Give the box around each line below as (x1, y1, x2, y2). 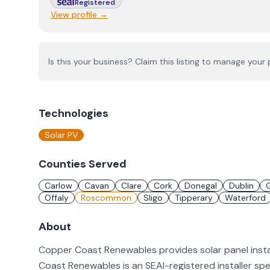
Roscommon (81, 192, 131, 203)
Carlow (45, 180, 72, 191)
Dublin (229, 180, 254, 191)
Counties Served (39, 157, 127, 171)
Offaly (45, 192, 69, 203)
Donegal (184, 180, 217, 191)
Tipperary (175, 192, 213, 203)
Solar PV (45, 130, 78, 140)
